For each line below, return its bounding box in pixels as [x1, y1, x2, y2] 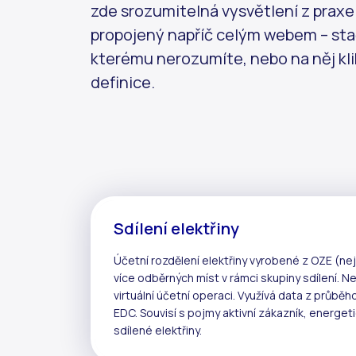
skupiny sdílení [261, 269, 337, 285]
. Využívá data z [233, 287, 314, 303]
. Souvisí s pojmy [135, 304, 222, 320]
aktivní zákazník [222, 304, 304, 320]
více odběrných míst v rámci [114, 269, 261, 285]
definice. [91, 71, 155, 93]
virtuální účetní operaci [114, 287, 233, 303]
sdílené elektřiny [114, 322, 199, 338]
